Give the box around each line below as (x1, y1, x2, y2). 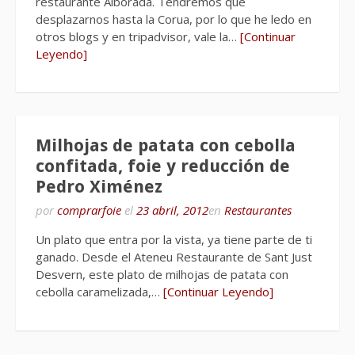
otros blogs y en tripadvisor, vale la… (36, 28, 240, 44)
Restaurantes (224, 202, 292, 218)
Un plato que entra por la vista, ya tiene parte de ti (36, 231, 312, 247)
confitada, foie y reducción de (36, 156, 290, 176)
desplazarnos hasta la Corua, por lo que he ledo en (36, 10, 311, 27)
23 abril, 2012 (136, 202, 208, 218)
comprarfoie (57, 202, 121, 218)
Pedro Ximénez (36, 177, 162, 197)
